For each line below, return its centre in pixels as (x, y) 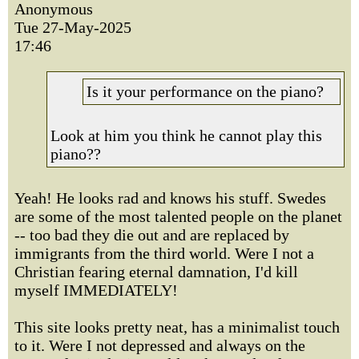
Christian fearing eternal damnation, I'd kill (156, 272)
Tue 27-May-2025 (73, 27)
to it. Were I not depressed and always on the (160, 345)
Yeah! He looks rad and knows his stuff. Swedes (170, 198)
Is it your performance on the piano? (205, 91)
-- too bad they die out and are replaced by (152, 235)
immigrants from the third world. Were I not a (164, 253)
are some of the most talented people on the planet (178, 216)
